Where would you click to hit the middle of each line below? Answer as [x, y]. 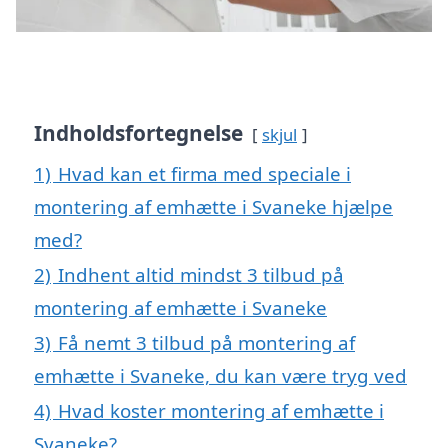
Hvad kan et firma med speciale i [204, 173]
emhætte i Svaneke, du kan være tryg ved [220, 375]
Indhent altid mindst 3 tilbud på [201, 274]
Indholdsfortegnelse [138, 132]
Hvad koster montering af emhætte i [221, 410]
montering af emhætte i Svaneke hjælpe [213, 206]
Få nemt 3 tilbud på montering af [206, 342]
